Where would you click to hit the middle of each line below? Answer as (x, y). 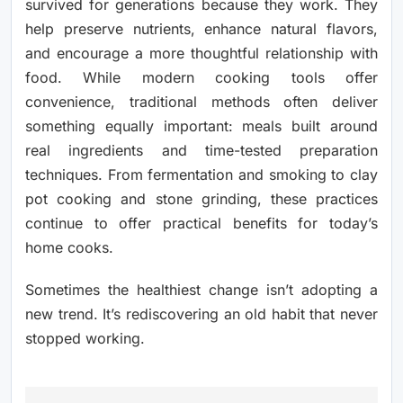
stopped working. (85, 338)
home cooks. (69, 247)
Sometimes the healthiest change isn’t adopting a (201, 289)
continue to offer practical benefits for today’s (201, 223)
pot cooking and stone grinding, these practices (201, 198)
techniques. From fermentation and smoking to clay (201, 174)
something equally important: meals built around (201, 125)
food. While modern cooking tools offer (201, 77)
